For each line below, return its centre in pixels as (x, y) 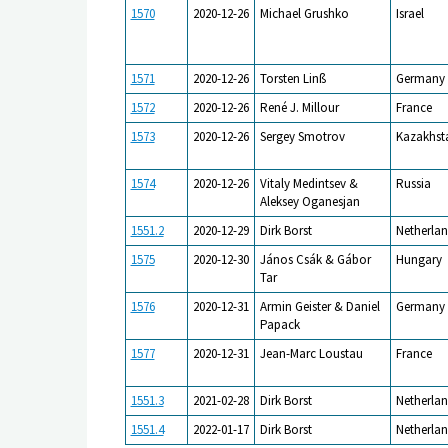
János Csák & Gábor (315, 259)
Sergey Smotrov (302, 136)
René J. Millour (299, 107)
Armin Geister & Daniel (319, 306)
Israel (409, 13)
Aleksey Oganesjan (309, 201)
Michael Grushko (304, 13)
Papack (279, 324)
